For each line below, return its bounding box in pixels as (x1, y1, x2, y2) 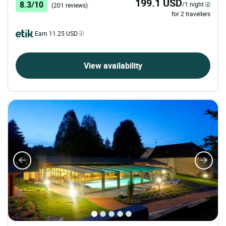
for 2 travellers (172, 10, 210, 18)
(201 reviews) (51, 1, 88, 10)
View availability (84, 60, 142, 72)
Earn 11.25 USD (35, 29, 78, 38)
